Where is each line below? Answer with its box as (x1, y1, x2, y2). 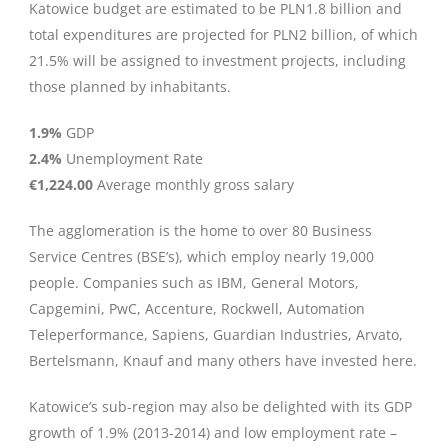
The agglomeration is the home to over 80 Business (29, 221, 372, 240)
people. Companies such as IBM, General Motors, (29, 273, 359, 292)
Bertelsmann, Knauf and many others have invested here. (29, 351, 417, 370)
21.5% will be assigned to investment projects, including (29, 51, 406, 70)
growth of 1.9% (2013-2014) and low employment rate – (29, 423, 397, 442)
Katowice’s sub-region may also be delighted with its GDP (29, 397, 412, 416)
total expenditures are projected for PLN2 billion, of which (29, 25, 418, 44)
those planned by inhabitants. (29, 77, 231, 96)
